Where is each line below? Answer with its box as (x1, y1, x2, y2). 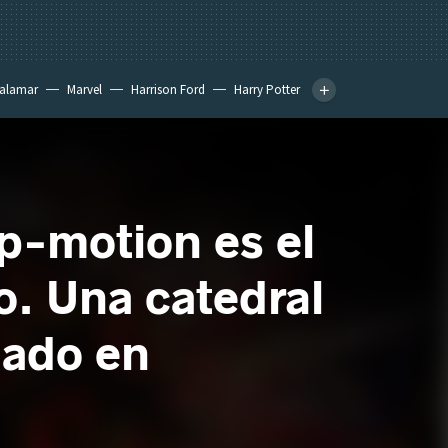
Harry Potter (234, 81, 300, 98)
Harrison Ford (131, 81, 205, 98)
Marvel (67, 81, 102, 98)
